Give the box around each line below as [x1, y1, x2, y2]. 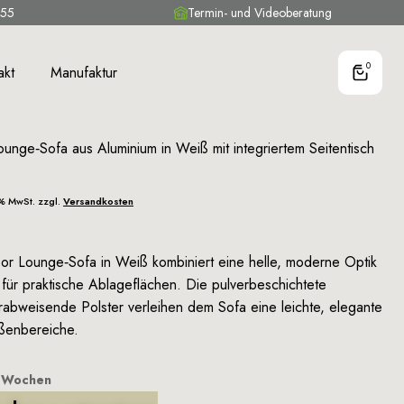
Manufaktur [50, 62, 117, 83]
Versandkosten [63, 194, 133, 208]
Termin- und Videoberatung [187, 4, 332, 22]
